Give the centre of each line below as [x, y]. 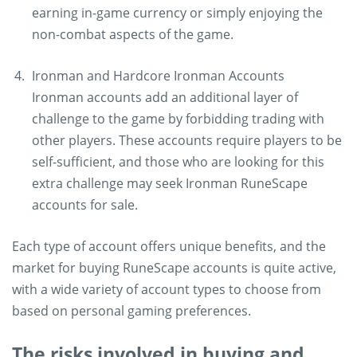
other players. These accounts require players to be [187, 140]
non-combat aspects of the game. [133, 34]
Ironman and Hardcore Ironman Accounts [158, 76]
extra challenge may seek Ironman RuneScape [170, 183]
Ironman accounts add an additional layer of [165, 97]
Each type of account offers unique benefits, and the [169, 246]
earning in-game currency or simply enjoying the [177, 13]
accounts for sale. [85, 205]
